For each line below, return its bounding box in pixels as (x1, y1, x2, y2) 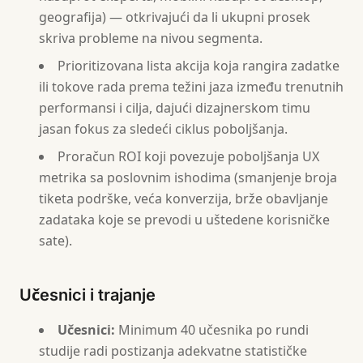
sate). (39, 232, 72, 250)
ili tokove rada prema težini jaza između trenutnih (39, 78, 344, 96)
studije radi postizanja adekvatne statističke (39, 342, 307, 360)
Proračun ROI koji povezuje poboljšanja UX (58, 147, 319, 165)
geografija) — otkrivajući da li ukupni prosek (39, 8, 310, 26)
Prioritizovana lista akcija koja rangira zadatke (58, 57, 340, 75)
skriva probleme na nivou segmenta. (39, 29, 263, 47)
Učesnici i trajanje (19, 285, 156, 305)
